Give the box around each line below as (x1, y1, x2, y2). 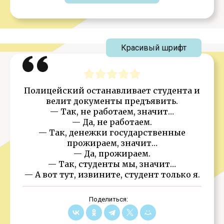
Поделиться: (88, 195, 128, 203)
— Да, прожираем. (73, 148, 150, 158)
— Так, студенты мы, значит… (48, 159, 176, 169)
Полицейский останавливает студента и (24, 85, 200, 95)
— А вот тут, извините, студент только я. (24, 169, 200, 179)
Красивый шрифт (121, 43, 186, 52)
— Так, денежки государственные (38, 127, 185, 137)
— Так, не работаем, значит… (50, 106, 174, 116)
